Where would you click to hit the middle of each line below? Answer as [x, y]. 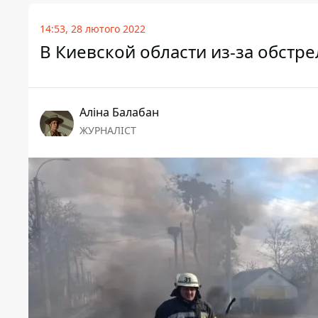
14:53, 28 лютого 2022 [93, 29]
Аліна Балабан [119, 113]
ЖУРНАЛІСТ [108, 131]
